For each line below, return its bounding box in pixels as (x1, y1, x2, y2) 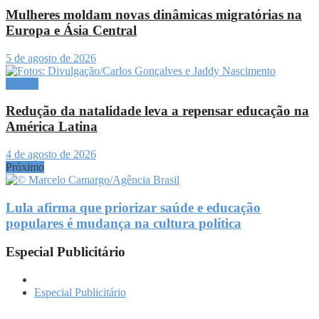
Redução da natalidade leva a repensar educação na (6, 103, 309, 119)
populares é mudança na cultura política (6, 215, 241, 231)
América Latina (6, 119, 98, 135)
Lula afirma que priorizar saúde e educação (6, 199, 261, 215)
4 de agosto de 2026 (6, 148, 96, 161)
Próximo (6, 161, 44, 174)
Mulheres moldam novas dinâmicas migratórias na (6, 6, 302, 22)
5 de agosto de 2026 (6, 51, 96, 64)
